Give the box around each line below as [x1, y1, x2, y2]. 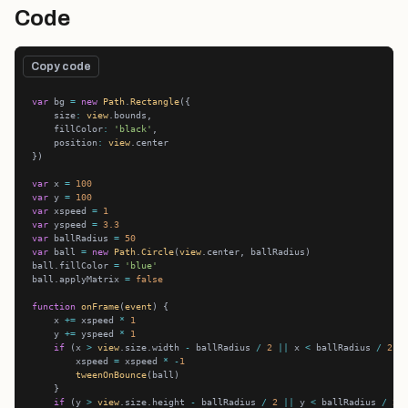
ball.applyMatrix [32, 273, 126, 285]
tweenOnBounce [76, 369, 148, 381]
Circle [141, 246, 175, 258]
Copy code [31, 60, 91, 73]
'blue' [125, 260, 158, 271]
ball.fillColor [32, 260, 115, 271]
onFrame [81, 301, 120, 312]
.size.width [119, 342, 186, 353]
